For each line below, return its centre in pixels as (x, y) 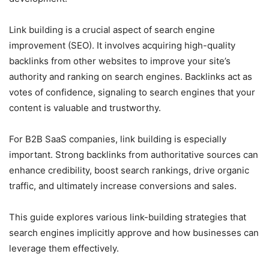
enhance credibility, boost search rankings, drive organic (129, 170)
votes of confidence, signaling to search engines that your (132, 92)
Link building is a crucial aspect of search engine (112, 29)
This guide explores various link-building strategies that (128, 217)
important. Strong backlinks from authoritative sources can (134, 154)
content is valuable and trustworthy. (85, 107)
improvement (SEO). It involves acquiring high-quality (122, 45)
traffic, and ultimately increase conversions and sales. (123, 186)
